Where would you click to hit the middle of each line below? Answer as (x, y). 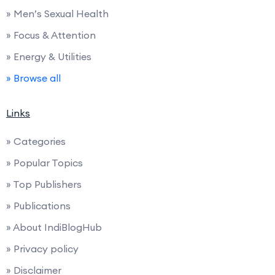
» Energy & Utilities (49, 56)
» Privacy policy (42, 248)
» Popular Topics (45, 162)
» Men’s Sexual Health (57, 13)
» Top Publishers (44, 184)
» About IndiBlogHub (54, 227)
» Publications (38, 205)
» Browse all (33, 78)
